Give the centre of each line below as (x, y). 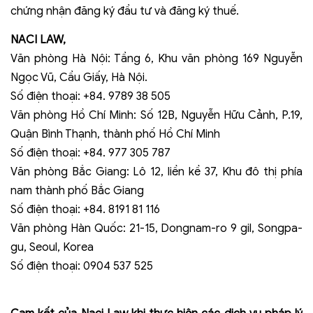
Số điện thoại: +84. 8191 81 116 (85, 210)
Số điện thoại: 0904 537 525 (82, 267)
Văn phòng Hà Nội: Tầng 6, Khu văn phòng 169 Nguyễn (156, 59)
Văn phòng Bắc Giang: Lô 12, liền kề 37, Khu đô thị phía (156, 172)
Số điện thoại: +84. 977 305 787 (90, 153)
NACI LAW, (38, 40)
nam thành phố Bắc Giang (77, 191)
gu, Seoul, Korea (52, 248)
